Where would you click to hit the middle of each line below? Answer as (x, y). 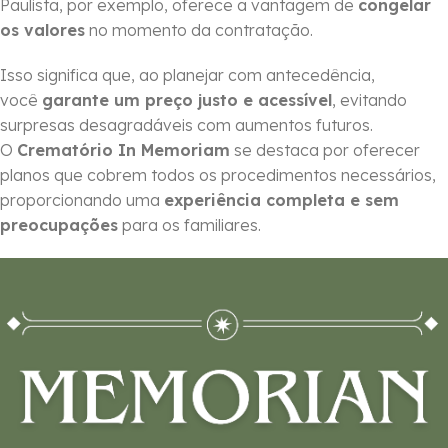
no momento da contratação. (199, 30)
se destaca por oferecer (325, 150)
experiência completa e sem (281, 200)
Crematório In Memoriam (123, 150)
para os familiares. (189, 225)
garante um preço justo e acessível (187, 100)
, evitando (369, 100)
